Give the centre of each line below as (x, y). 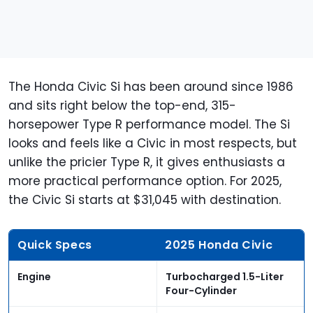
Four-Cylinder (201, 291)
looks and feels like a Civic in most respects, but (153, 144)
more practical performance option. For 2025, (145, 181)
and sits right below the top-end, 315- (122, 106)
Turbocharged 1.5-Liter (225, 277)
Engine (34, 277)
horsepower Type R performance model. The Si (149, 125)
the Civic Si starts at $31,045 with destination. (145, 200)
